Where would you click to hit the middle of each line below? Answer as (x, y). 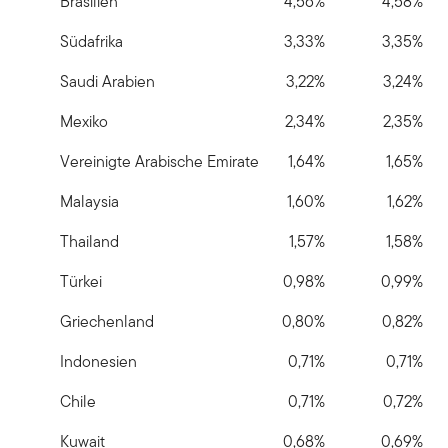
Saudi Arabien (107, 82)
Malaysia (89, 202)
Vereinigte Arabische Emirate (159, 162)
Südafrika (91, 42)
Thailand (89, 242)
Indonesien (98, 362)
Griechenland (107, 322)
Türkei (81, 282)
